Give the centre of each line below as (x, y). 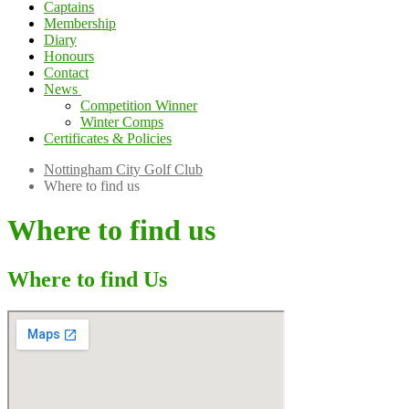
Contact (66, 73)
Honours (69, 56)
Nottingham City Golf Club (123, 169)
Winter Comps (122, 122)
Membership (80, 23)
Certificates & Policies (108, 138)
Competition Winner (139, 105)
